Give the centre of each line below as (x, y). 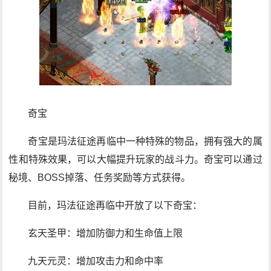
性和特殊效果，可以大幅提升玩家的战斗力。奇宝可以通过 (135, 159)
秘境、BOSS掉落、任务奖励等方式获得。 (100, 178)
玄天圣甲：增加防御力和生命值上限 (106, 233)
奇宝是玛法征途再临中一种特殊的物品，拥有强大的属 (145, 141)
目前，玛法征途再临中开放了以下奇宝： (115, 205)
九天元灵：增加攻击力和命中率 (96, 261)
